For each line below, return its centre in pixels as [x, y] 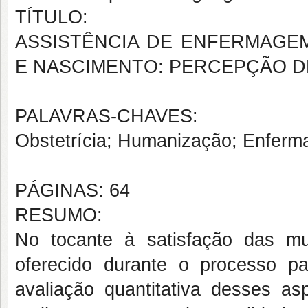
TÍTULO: [52, 17]
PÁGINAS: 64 [73, 190]
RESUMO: [59, 215]
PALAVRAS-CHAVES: [107, 116]
